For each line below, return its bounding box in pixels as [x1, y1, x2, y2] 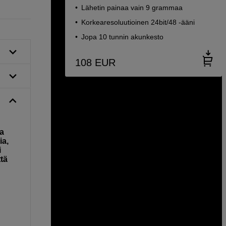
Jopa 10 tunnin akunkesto [81, 33, 163, 41]
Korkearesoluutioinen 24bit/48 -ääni [81, 18, 195, 26]
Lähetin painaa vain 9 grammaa [81, 4, 183, 12]
